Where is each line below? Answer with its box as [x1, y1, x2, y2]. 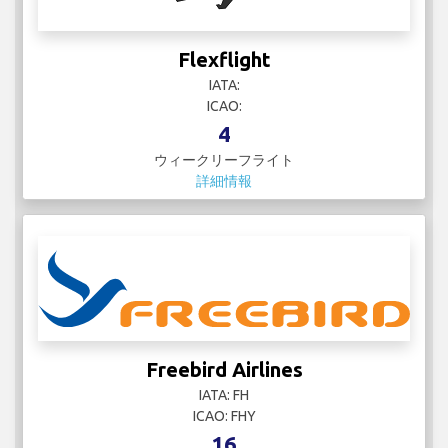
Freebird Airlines [145, 357, 303, 381]
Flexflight [177, 48, 271, 72]
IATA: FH [199, 386, 249, 403]
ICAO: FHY [192, 407, 256, 424]
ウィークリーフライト [154, 152, 294, 169]
